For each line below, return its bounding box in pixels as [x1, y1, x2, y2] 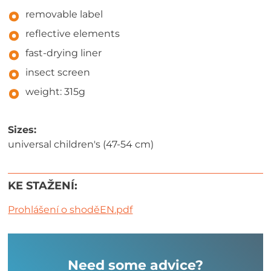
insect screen [25, 66, 91, 78]
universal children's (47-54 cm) [8, 138, 154, 150]
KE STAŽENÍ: [8, 178, 78, 192]
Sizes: [8, 123, 37, 135]
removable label [25, 8, 103, 20]
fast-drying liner [25, 47, 102, 59]
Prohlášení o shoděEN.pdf [8, 203, 133, 215]
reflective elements [25, 27, 120, 39]
